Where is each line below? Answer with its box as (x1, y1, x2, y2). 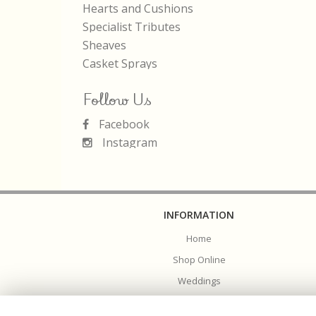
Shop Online (172, 253, 226, 266)
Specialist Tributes (83, 19, 181, 35)
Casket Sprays (83, 56, 157, 71)
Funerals (180, 296, 218, 308)
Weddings (177, 274, 221, 287)
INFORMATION (164, 208, 234, 221)
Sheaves (83, 37, 126, 53)
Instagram (99, 135, 157, 150)
